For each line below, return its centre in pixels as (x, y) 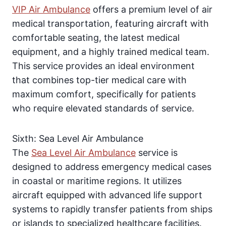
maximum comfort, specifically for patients (104, 94)
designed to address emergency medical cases (112, 167)
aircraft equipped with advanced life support (107, 195)
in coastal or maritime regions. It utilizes (97, 181)
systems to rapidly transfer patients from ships (112, 209)
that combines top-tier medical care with (99, 80)
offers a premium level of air (151, 10)
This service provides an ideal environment (103, 66)
